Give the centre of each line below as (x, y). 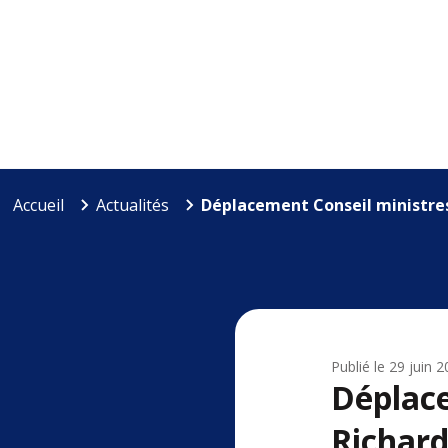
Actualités (132, 205)
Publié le (358, 367)
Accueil (38, 205)
